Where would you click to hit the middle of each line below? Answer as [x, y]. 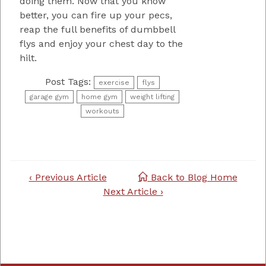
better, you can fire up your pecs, [96, 15]
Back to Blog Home [192, 177]
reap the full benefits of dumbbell [97, 29]
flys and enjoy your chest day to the [101, 43]
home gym [100, 96]
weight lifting [153, 96]
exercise [114, 82]
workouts [102, 111]
